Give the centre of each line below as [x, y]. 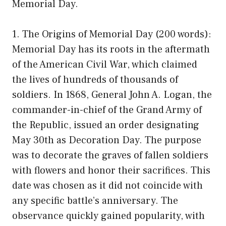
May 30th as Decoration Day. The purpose [107, 140]
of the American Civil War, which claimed [105, 64]
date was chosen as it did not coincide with [107, 185]
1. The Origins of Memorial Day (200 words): [112, 34]
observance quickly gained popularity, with [108, 216]
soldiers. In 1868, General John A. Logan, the [112, 95]
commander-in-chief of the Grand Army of [107, 110]
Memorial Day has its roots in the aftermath [111, 49]
